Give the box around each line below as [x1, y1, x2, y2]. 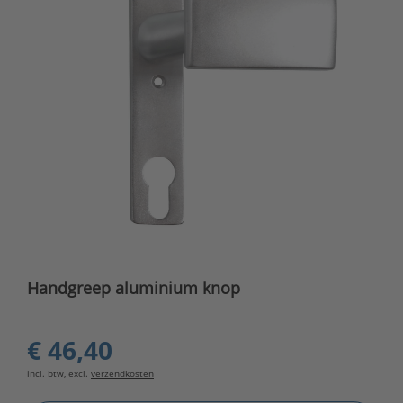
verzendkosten [91, 367, 154, 381]
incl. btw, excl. [27, 367, 91, 381]
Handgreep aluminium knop [27, 277, 240, 300]
